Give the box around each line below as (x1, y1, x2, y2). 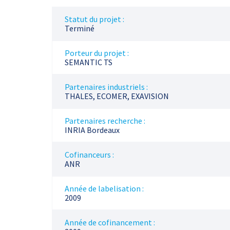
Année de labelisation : (64, 183, 144, 194)
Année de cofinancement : (64, 217, 155, 227)
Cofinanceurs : (64, 149, 114, 160)
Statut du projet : (64, 14, 124, 24)
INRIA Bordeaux (64, 125, 120, 135)
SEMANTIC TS (64, 57, 112, 67)
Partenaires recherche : (64, 116, 145, 126)
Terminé (64, 23, 94, 33)
